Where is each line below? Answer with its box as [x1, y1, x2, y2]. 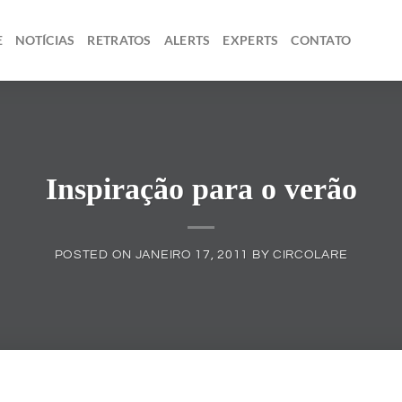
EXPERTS [223, 32, 279, 48]
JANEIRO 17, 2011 [135, 248, 249, 262]
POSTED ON [54, 248, 135, 262]
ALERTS [163, 32, 211, 48]
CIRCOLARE [272, 248, 348, 262]
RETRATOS [87, 32, 152, 48]
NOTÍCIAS [15, 32, 75, 48]
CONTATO [291, 32, 352, 48]
